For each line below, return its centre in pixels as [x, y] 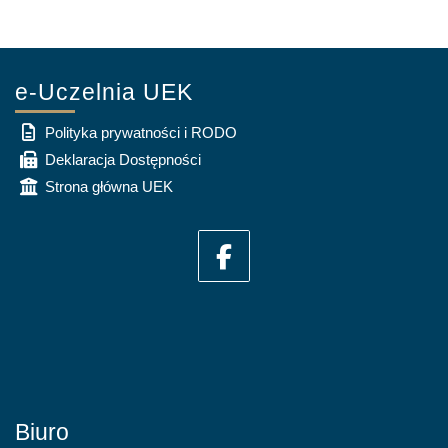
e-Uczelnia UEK [104, 92]
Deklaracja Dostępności [122, 159]
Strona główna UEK [108, 186]
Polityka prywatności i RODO [140, 132]
